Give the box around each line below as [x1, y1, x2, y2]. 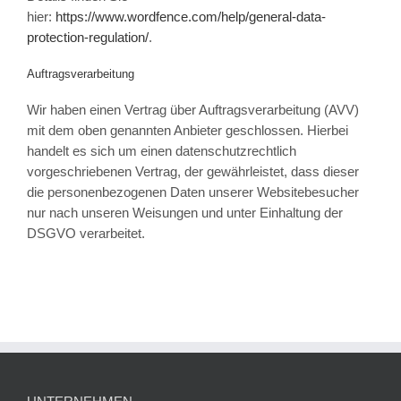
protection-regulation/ [26, 30, 149, 46]
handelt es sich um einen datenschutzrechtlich [26, 142, 296, 158]
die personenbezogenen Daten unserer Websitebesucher [26, 183, 359, 200]
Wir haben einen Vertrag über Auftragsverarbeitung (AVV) [26, 101, 359, 117]
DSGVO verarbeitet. [26, 225, 145, 241]
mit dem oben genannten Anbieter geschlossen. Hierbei [26, 122, 348, 138]
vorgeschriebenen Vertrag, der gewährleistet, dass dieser [26, 163, 359, 179]
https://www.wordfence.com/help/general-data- [55, 9, 326, 25]
